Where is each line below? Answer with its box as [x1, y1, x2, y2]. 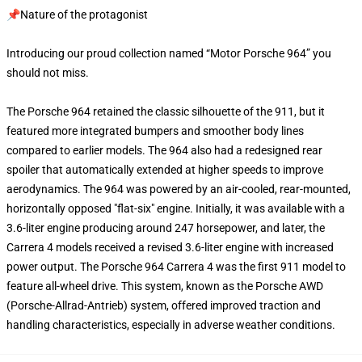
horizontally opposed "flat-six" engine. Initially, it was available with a [6, 202, 345, 215]
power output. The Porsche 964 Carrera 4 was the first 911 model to [6, 260, 346, 273]
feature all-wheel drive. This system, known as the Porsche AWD [6, 280, 323, 293]
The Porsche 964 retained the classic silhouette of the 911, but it [6, 105, 325, 118]
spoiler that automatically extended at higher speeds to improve [6, 163, 323, 176]
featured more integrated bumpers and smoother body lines [6, 124, 304, 137]
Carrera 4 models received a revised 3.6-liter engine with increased [6, 241, 334, 254]
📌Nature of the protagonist [6, 8, 150, 21]
